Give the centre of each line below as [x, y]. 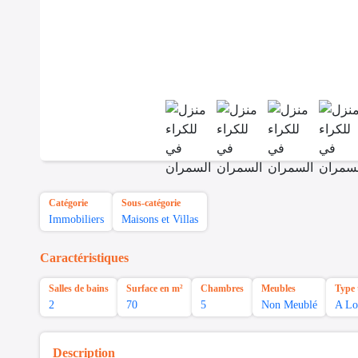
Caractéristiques [84, 258]
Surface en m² [155, 289]
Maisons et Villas [160, 220]
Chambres [222, 289]
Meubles [278, 289]
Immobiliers [76, 220]
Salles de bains [79, 289]
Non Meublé [289, 305]
